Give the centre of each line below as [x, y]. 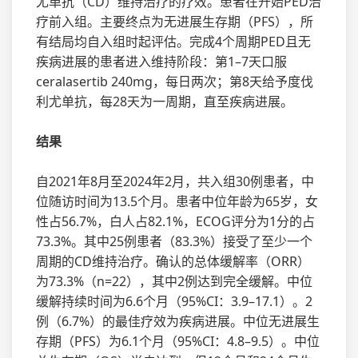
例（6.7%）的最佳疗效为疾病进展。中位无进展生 [178, 321]
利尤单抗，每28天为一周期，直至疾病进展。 [165, 101]
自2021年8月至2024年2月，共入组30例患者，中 [175, 181]
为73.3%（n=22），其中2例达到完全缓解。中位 [174, 281]
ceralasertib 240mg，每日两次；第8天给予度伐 [175, 81]
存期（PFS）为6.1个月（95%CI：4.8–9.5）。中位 [178, 341]
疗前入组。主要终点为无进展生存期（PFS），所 [175, 21]
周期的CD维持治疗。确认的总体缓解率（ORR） [173, 261]
